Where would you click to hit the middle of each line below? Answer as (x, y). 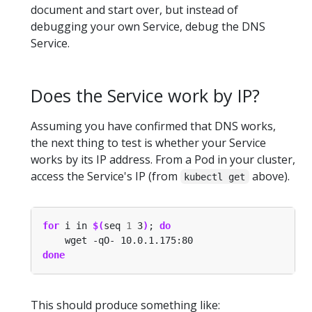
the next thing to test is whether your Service (148, 142)
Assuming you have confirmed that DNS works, (153, 126)
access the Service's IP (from (106, 176)
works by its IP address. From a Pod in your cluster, (163, 159)
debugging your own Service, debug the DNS (148, 27)
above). (269, 176)
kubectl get (215, 177)
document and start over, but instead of (134, 10)
